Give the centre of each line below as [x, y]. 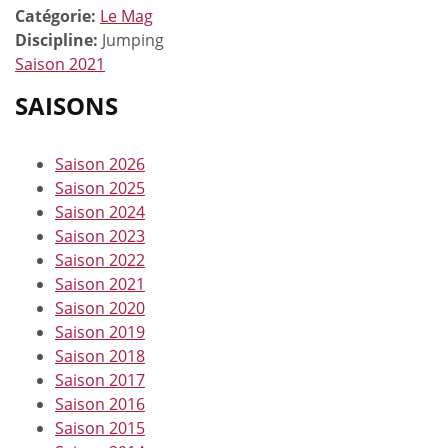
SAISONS [66, 105]
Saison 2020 [100, 307]
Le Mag [126, 15]
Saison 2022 [100, 259]
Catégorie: [57, 15]
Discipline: [58, 39]
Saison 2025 [100, 187]
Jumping [133, 39]
